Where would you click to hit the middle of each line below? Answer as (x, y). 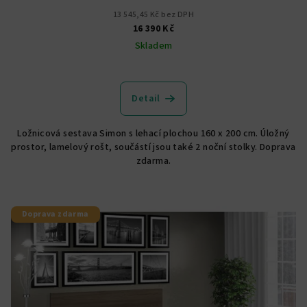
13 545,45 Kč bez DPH (153, 15)
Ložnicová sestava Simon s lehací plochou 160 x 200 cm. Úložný (153, 134)
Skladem (153, 46)
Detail (146, 99)
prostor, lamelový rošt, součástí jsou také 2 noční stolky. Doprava (153, 148)
